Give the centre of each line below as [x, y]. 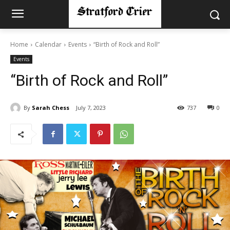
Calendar [48, 44]
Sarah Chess [51, 107]
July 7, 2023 [91, 108]
